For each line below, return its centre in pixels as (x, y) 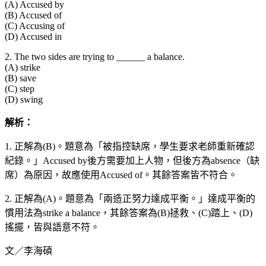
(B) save (20, 78)
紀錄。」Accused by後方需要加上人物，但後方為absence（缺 (132, 161)
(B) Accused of (33, 15)
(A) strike (23, 68)
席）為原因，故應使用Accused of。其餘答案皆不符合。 (121, 175)
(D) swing (24, 100)
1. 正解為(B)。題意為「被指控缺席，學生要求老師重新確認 (130, 147)
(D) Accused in (33, 37)
